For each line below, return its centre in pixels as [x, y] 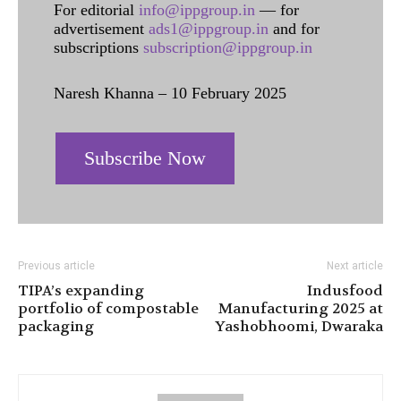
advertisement [101, 29]
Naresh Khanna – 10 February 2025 [170, 94]
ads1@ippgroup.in [209, 29]
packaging [56, 327]
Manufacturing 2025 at [301, 309]
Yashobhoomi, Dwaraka [299, 327]
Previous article [56, 266]
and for [294, 29]
